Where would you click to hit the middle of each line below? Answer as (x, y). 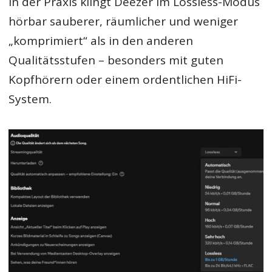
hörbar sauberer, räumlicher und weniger (124, 21)
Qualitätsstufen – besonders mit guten (116, 60)
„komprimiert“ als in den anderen (101, 40)
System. (30, 99)
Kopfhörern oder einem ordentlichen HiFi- (125, 79)
